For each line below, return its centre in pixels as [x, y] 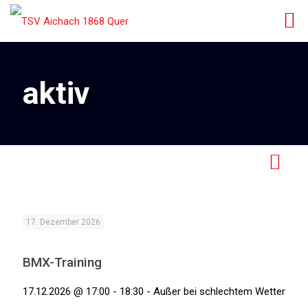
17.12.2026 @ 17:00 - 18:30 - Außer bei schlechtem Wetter [154, 291]
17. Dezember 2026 [63, 222]
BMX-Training [62, 262]
